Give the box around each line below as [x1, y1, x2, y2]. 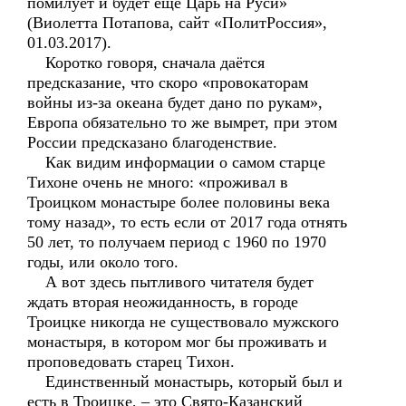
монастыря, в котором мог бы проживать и [27, 333, 327, 351]
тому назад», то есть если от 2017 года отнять [27, 213, 347, 231]
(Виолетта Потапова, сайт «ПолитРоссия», [27, 14, 327, 32]
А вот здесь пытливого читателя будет [27, 273, 314, 291]
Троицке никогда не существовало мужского [27, 313, 339, 331]
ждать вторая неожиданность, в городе [27, 293, 298, 311]
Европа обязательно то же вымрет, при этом [27, 113, 337, 131]
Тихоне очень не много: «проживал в [27, 173, 288, 191]
